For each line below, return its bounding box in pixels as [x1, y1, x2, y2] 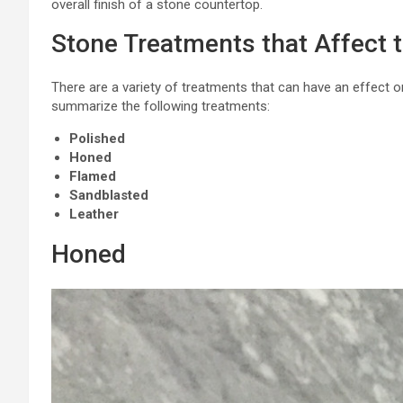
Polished [69, 130, 125, 147]
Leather [69, 205, 119, 222]
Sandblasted [69, 186, 148, 203]
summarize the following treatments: [51, 97, 270, 114]
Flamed [69, 167, 116, 184]
